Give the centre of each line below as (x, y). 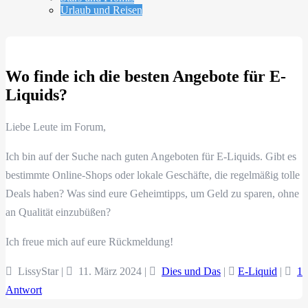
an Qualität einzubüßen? (58, 212)
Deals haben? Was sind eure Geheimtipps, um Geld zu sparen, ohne (152, 194)
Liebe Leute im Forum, (56, 127)
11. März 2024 (110, 272)
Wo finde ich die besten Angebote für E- (146, 76)
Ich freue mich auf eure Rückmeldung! (89, 242)
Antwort (24, 290)
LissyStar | (39, 272)
